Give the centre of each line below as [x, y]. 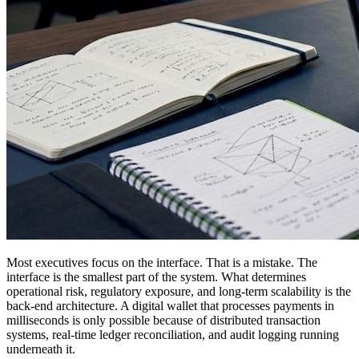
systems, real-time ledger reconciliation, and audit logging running [173, 334]
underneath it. [41, 349]
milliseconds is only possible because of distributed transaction [163, 320]
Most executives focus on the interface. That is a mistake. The [162, 262]
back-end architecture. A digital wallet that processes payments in [170, 305]
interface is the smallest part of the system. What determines [156, 276]
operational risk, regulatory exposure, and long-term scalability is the [179, 291]
